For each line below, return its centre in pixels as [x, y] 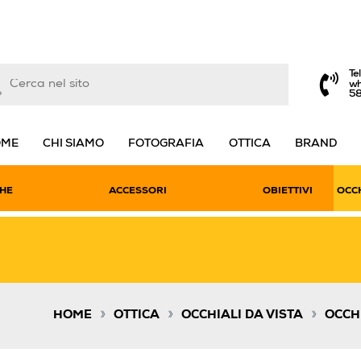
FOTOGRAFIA [166, 144]
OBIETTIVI [287, 191]
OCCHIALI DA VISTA [242, 316]
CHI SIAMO [74, 144]
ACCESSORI [137, 191]
